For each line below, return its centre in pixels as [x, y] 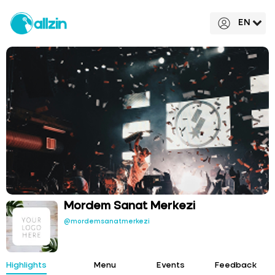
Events [170, 265]
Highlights [26, 265]
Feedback [236, 265]
